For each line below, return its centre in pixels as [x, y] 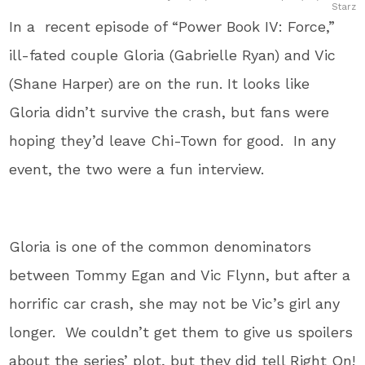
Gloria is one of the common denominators [161, 246]
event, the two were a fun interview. [137, 169]
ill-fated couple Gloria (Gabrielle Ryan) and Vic [173, 55]
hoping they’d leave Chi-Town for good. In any [173, 141]
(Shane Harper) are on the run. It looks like [160, 84]
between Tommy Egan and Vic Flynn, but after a [180, 275]
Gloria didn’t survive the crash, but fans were [169, 112]
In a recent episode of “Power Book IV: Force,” [172, 26]
